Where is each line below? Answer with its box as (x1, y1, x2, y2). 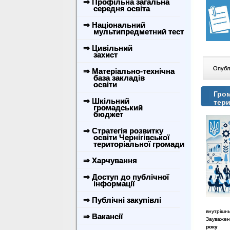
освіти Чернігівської (81, 133, 169, 142)
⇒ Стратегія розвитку (83, 126, 163, 135)
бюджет (81, 110, 123, 119)
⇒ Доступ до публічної (83, 172, 169, 181)
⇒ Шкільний (83, 97, 129, 105)
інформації (81, 179, 135, 188)
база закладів (81, 73, 145, 82)
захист (81, 50, 118, 59)
